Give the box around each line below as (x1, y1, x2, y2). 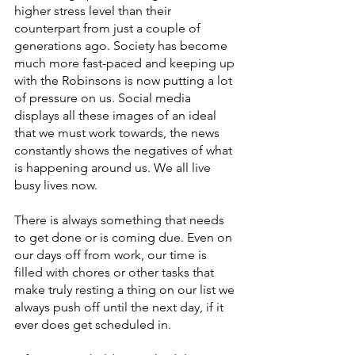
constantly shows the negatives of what (14, 143, 235, 158)
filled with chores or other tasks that (14, 265, 217, 280)
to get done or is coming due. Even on (14, 230, 235, 245)
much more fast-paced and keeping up (14, 55, 238, 71)
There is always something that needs (14, 212, 227, 227)
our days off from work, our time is (14, 247, 210, 262)
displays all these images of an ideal (14, 108, 219, 123)
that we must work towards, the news (14, 125, 223, 140)
